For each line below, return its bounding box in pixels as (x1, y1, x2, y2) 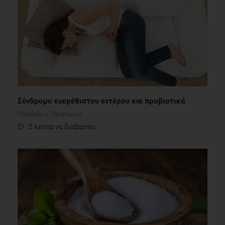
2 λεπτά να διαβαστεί (29, 122, 96, 131)
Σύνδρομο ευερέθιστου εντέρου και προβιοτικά (18, 96, 185, 105)
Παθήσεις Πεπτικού (18, 109, 82, 118)
